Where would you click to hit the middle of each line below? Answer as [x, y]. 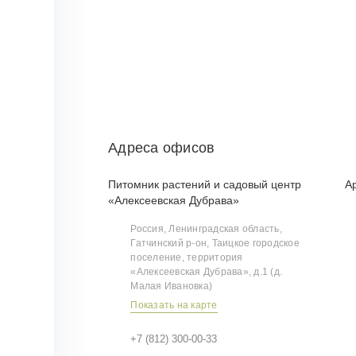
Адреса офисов [162, 148]
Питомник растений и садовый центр [205, 184]
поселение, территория [187, 257]
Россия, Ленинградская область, [206, 228]
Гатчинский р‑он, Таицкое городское [215, 243]
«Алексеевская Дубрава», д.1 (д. [207, 271]
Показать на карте [174, 305]
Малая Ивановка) [172, 286]
